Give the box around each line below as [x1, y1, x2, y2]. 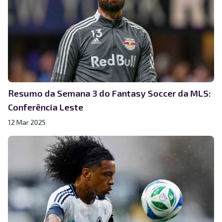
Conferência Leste [8, 101, 83, 112]
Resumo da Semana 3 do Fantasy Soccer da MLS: [8, 87, 211, 99]
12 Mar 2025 [8, 117, 46, 126]
